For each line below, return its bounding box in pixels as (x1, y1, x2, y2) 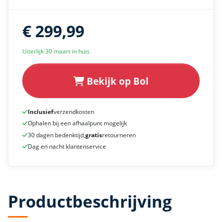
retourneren (102, 130, 136, 139)
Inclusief (28, 107, 54, 116)
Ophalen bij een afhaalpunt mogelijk (28, 119, 127, 128)
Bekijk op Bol (84, 74, 149, 88)
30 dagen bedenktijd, (28, 130, 85, 139)
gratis (85, 130, 102, 139)
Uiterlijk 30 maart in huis (22, 47, 90, 56)
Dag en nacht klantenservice (28, 142, 106, 151)
